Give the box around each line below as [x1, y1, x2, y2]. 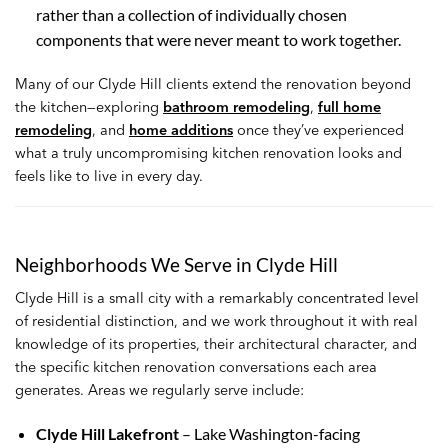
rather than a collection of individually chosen [35, 4, 347, 24]
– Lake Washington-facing [178, 423, 360, 443]
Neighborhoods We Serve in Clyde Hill [15, 253, 338, 277]
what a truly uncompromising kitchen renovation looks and [15, 143, 402, 162]
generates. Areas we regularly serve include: [15, 380, 304, 399]
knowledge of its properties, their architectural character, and [15, 334, 417, 353]
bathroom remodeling [163, 97, 310, 116]
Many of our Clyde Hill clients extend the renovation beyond [15, 74, 411, 93]
